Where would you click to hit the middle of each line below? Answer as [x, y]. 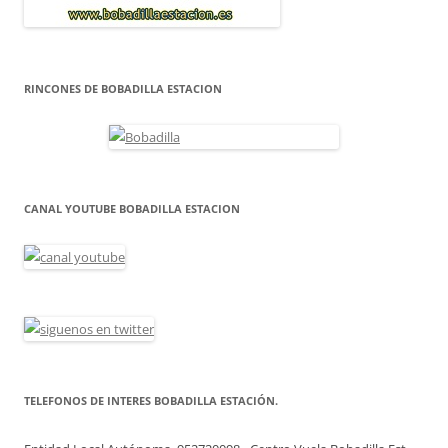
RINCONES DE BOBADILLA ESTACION [123, 89]
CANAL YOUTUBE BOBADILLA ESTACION [132, 209]
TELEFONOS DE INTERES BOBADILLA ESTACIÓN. [151, 401]
